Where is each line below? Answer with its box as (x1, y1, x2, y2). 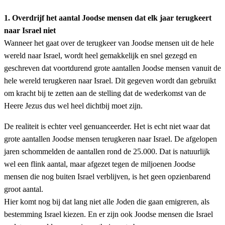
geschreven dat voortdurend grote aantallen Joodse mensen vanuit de (4, 64, 221, 73)
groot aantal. (4, 185, 43, 194)
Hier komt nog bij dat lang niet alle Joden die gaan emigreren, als (4, 197, 209, 206)
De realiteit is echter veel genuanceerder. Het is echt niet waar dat (4, 122, 210, 131)
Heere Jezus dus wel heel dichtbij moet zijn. (4, 101, 143, 110)
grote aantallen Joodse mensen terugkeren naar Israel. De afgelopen (4, 135, 217, 144)
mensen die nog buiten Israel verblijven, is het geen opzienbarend (4, 172, 210, 181)
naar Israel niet (4, 26, 56, 35)
